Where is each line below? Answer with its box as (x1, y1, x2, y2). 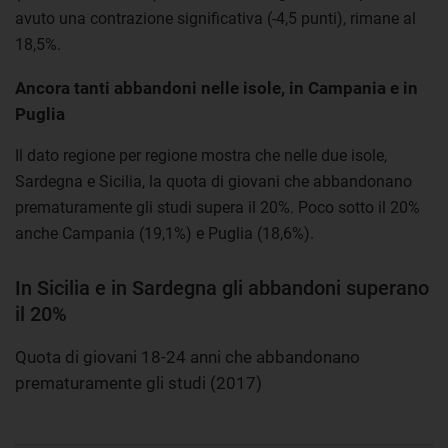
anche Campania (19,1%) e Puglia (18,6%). (15, 223, 314, 243)
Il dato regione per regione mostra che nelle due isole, (15, 145, 387, 165)
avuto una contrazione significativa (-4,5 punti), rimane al (15, 8, 416, 28)
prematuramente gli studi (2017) (15, 372, 262, 393)
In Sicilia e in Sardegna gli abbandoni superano (15, 275, 429, 300)
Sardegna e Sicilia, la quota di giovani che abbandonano (15, 171, 412, 191)
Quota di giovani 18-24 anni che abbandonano (15, 346, 360, 367)
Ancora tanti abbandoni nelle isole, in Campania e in (15, 77, 418, 98)
